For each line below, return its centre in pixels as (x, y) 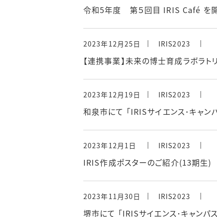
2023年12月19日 (112, 94)
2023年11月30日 (112, 196)
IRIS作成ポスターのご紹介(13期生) (147, 162)
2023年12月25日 (112, 44)
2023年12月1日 (110, 145)
